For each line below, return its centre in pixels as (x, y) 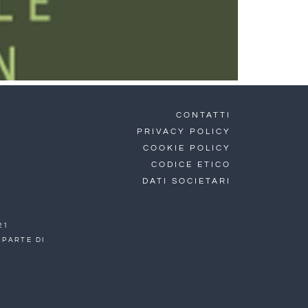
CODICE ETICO (191, 165)
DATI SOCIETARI (187, 181)
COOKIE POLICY (187, 148)
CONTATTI (203, 115)
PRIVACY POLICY (184, 132)
